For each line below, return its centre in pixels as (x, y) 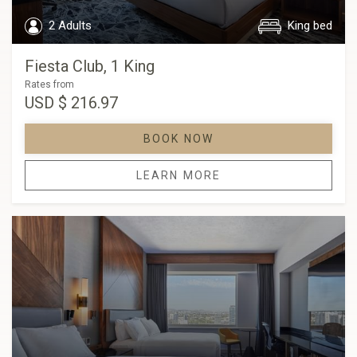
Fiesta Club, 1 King (90, 67)
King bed (308, 26)
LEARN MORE (178, 176)
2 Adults (69, 26)
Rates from (49, 85)
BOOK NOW (178, 139)
